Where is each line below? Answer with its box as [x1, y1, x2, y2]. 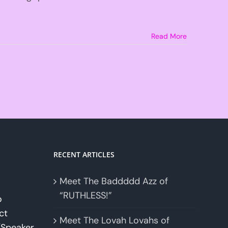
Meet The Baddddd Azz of [59, 175, 168, 188]
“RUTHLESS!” [59, 189, 112, 202]
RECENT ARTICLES [53, 150, 115, 160]
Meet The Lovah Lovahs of [59, 214, 169, 227]
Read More [151, 31, 187, 41]
